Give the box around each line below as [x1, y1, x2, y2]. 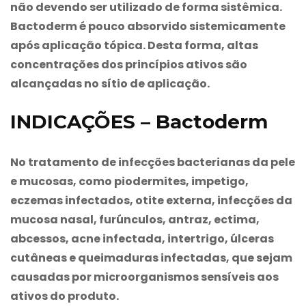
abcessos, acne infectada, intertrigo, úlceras [10, 230, 274, 247]
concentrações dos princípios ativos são [10, 56, 247, 72]
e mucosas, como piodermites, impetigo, [10, 173, 249, 189]
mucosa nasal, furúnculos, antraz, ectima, [10, 211, 260, 227]
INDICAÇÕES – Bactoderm [10, 109, 268, 133]
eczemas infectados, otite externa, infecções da [10, 192, 292, 208]
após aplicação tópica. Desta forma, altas [10, 37, 258, 53]
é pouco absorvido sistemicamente [77, 18, 286, 34]
